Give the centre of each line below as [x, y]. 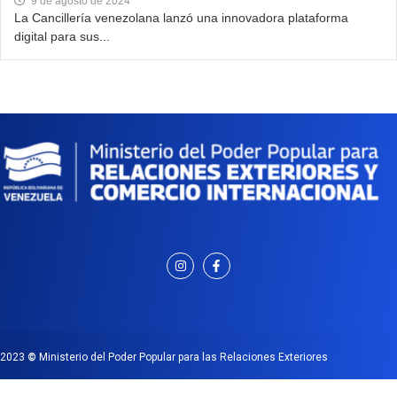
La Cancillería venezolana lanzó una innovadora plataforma [181, 18]
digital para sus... [62, 37]
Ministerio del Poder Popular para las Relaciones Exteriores [182, 357]
